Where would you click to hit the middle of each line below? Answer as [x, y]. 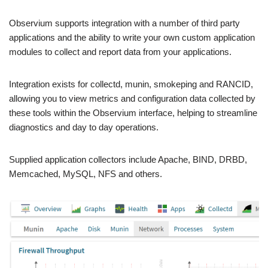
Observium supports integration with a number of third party [124, 23]
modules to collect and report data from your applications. [120, 51]
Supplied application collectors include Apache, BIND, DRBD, [128, 159]
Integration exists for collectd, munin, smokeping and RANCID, [131, 84]
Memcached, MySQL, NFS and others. [86, 173]
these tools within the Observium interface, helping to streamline [133, 112]
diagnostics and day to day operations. [84, 127]
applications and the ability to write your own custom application [132, 37]
